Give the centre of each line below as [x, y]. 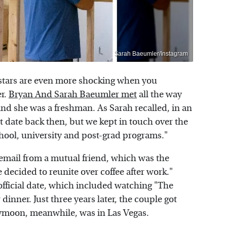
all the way [159, 94]
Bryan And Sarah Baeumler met [73, 94]
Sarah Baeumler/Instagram [151, 53]
